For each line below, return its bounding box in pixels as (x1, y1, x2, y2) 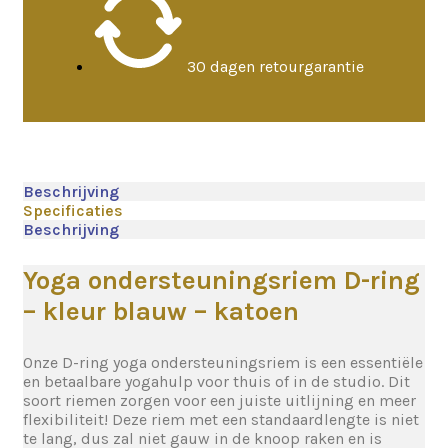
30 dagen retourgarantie (187, 57, 364, 76)
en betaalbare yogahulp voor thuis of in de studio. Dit (23, 372, 410, 391)
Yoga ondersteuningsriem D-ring (23, 265, 420, 296)
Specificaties (23, 201, 123, 220)
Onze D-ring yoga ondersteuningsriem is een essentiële (23, 353, 423, 372)
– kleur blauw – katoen (23, 296, 299, 327)
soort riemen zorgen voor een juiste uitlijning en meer (23, 391, 416, 410)
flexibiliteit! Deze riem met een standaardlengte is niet (23, 410, 419, 429)
